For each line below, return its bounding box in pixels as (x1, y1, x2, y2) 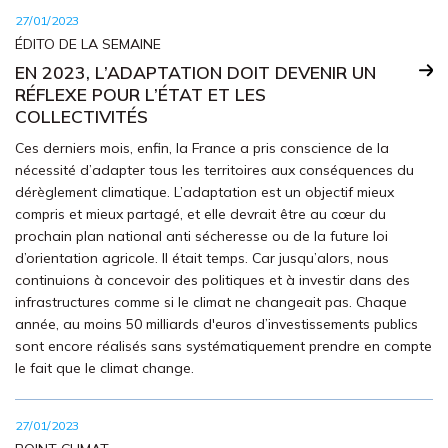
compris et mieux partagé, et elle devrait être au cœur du (15, 205, 386, 223)
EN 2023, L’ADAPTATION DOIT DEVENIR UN (15, 61, 376, 83)
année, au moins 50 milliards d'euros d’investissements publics (15, 315, 418, 333)
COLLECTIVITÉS (15, 105, 148, 127)
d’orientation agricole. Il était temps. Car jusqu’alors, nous (15, 249, 389, 267)
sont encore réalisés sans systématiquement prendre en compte (15, 337, 432, 355)
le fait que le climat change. (15, 359, 198, 377)
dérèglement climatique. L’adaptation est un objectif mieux (15, 183, 394, 201)
